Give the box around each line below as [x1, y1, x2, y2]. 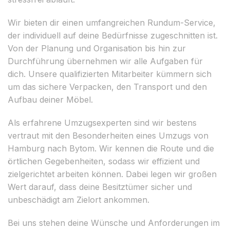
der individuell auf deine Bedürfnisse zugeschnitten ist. [8, 30, 218, 41]
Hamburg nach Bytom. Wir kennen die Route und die [8, 143, 214, 154]
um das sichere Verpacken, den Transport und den [8, 81, 207, 92]
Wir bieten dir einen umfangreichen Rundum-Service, [8, 17, 216, 28]
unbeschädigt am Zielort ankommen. [8, 194, 149, 205]
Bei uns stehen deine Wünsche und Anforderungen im [8, 217, 220, 228]
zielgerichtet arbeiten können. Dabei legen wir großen [8, 168, 217, 179]
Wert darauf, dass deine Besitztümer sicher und [8, 181, 192, 192]
